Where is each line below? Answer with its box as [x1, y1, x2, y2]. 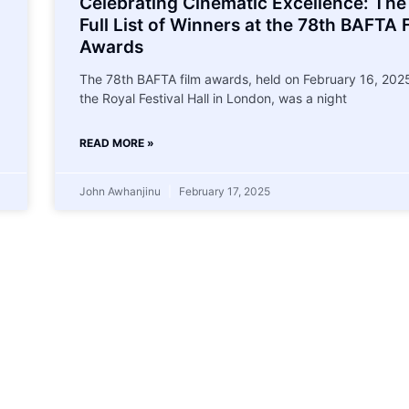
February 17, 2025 [175, 184, 270, 198]
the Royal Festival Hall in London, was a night [79, 89, 347, 106]
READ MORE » [79, 135, 154, 150]
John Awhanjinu [79, 184, 163, 198]
